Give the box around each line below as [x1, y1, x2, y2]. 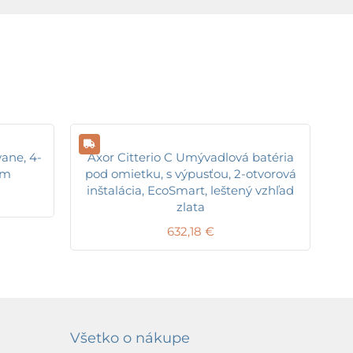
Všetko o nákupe [70, 329, 190, 347]
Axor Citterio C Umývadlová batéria [87, 149, 294, 165]
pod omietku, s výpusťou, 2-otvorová [84, 165, 296, 181]
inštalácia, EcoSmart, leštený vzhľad [87, 182, 294, 198]
